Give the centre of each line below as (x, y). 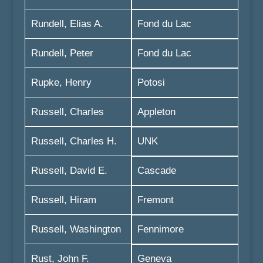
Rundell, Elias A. (67, 24)
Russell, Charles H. (74, 141)
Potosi (151, 82)
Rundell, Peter (62, 53)
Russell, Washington (76, 229)
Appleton (156, 112)
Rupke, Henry (61, 82)
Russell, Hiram (63, 200)
